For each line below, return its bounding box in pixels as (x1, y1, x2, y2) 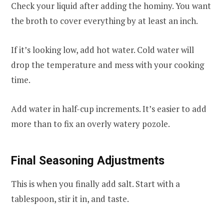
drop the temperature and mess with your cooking (11, 59, 204, 71)
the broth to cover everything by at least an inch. (11, 15, 198, 27)
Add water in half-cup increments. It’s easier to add (11, 103, 206, 115)
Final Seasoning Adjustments (11, 153, 164, 168)
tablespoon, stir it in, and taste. (11, 192, 129, 204)
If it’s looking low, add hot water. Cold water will (11, 44, 194, 56)
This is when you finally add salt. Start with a (11, 177, 180, 189)
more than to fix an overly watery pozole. (11, 118, 170, 130)
